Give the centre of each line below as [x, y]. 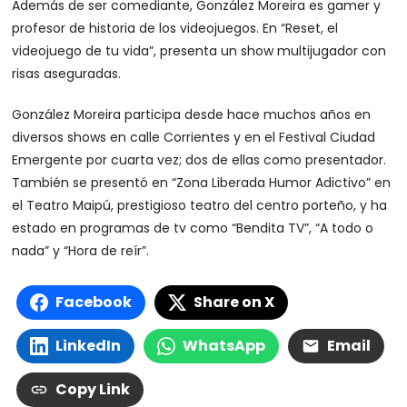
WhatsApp [224, 346]
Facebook [94, 303]
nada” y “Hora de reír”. [81, 251]
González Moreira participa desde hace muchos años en [192, 115]
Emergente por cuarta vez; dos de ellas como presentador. [199, 160]
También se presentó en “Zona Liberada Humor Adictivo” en [202, 183]
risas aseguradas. [67, 74]
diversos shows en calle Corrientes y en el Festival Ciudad [194, 138]
